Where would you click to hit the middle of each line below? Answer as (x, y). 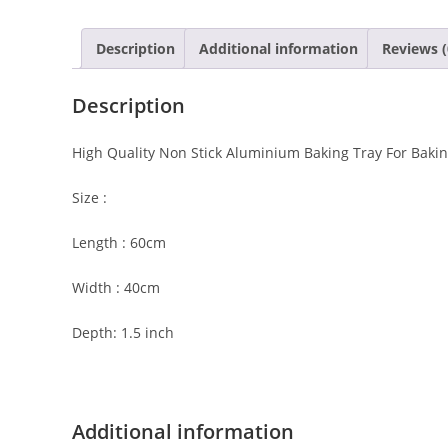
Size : (89, 197)
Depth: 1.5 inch (123, 332)
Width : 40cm (116, 287)
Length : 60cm (119, 242)
